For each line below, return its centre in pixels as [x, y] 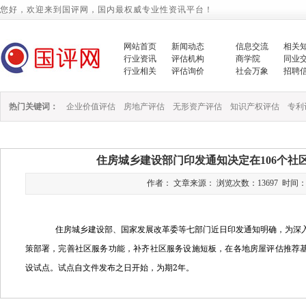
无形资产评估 [197, 107]
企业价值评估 [91, 107]
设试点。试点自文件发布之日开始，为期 [99, 268]
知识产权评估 [255, 107]
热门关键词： [33, 107]
